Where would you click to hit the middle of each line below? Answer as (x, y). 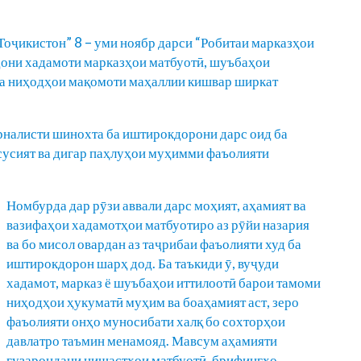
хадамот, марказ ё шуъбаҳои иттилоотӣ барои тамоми (164, 282)
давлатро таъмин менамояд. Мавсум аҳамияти (142, 340)
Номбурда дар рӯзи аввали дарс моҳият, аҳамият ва (156, 205)
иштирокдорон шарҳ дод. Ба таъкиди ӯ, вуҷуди (143, 263)
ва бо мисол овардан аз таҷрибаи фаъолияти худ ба (154, 243)
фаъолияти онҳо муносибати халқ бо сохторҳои (146, 321)
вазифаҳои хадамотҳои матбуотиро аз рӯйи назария (158, 224)
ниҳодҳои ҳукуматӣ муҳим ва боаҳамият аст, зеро (153, 301)
